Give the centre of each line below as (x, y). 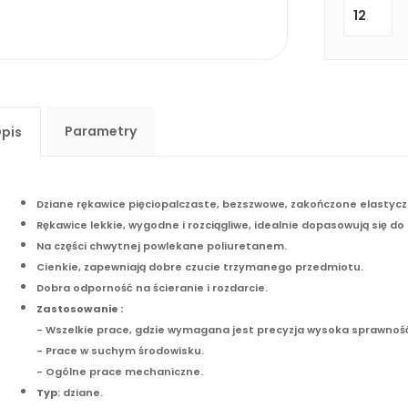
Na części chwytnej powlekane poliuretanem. (162, 245)
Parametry (101, 131)
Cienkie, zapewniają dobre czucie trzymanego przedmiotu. (200, 266)
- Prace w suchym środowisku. (120, 350)
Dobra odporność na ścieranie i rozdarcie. (152, 287)
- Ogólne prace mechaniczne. (120, 371)
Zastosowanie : (80, 308)
